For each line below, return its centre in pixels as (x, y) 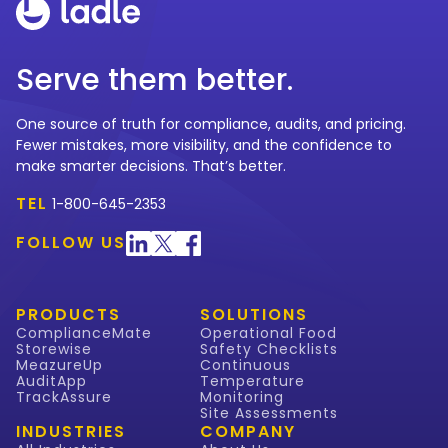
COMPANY (248, 432)
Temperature (252, 381)
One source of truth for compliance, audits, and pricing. (211, 124)
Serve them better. (154, 80)
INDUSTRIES (71, 432)
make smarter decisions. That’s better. (151, 166)
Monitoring (242, 397)
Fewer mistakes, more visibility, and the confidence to (204, 145)
